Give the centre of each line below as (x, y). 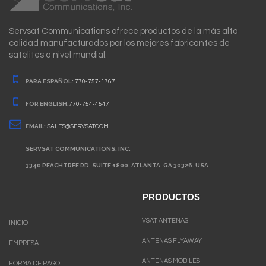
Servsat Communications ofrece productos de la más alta (123, 31)
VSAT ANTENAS (165, 220)
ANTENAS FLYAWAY (172, 240)
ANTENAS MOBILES (171, 261)
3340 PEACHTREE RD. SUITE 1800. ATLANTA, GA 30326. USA (117, 165)
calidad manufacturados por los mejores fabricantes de (119, 43)
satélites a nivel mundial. (58, 55)
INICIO (18, 223)
